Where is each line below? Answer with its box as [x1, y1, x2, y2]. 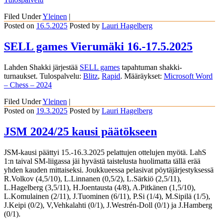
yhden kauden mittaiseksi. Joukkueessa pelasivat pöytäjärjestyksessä [4, 165, 214, 174]
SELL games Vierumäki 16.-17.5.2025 [4, 40, 193, 53]
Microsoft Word [164, 71, 213, 80]
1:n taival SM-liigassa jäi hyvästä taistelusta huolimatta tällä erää [4, 156, 200, 165]
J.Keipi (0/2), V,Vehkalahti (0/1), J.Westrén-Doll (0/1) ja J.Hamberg [4, 200, 212, 209]
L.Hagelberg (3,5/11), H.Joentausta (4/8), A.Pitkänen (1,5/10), [4, 183, 196, 192]
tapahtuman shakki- [120, 63, 182, 71]
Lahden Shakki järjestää [4, 63, 80, 71]
